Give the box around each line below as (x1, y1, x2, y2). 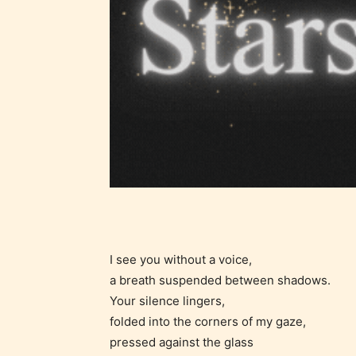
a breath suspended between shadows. (110, 272, 331, 288)
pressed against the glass (110, 334, 253, 350)
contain (307, 278, 350, 296)
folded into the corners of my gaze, (110, 313, 306, 329)
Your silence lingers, (110, 292, 225, 308)
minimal (307, 299, 352, 316)
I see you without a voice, (110, 251, 252, 267)
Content (307, 193, 353, 211)
